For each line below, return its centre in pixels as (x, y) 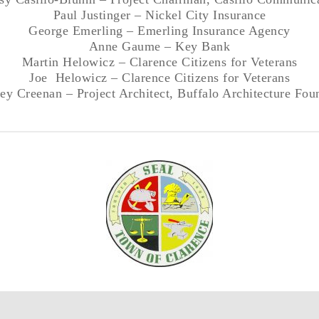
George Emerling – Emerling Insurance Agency (159, 30)
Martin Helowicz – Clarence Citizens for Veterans (159, 62)
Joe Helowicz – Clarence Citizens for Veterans (159, 77)
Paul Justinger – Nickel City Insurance (159, 15)
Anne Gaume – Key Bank (159, 46)
